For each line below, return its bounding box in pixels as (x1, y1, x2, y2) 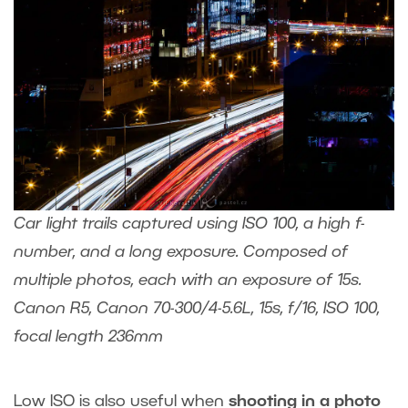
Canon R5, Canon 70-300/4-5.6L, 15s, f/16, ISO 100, (14, 301, 380, 317)
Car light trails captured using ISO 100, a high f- (14, 217, 365, 232)
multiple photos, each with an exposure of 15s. (14, 273, 362, 289)
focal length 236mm (14, 330, 163, 345)
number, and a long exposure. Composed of (14, 245, 348, 260)
